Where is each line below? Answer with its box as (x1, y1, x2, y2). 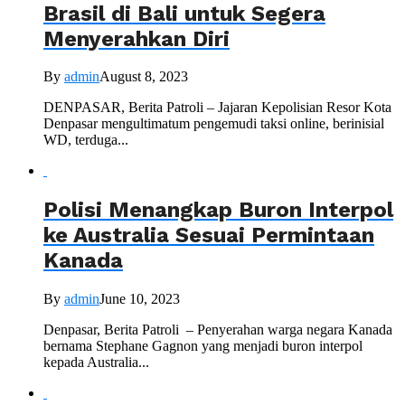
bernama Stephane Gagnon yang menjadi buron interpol (43, 338, 363, 354)
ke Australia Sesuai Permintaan (43, 222, 374, 249)
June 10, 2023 (99, 291, 180, 307)
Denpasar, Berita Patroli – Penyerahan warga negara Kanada (43, 322, 392, 338)
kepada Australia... (43, 354, 149, 371)
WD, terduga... (43, 132, 128, 148)
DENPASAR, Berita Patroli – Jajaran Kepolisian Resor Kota (43, 99, 391, 116)
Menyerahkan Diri (43, 25, 230, 52)
